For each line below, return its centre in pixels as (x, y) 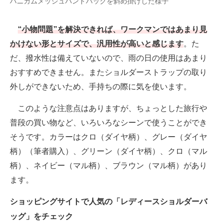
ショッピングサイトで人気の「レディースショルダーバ (109, 202)
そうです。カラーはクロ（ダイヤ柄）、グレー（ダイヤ (109, 137)
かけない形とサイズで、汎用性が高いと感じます (97, 44)
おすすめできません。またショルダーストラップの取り (109, 73)
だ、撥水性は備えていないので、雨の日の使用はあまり (109, 58)
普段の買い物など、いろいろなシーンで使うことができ (109, 123)
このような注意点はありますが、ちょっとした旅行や (109, 109)
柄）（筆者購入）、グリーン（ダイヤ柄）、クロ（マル (109, 151)
